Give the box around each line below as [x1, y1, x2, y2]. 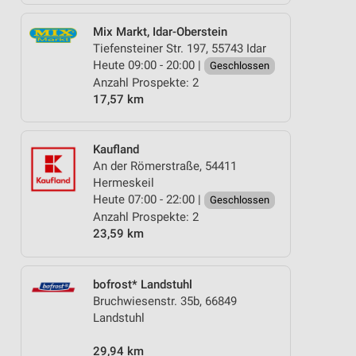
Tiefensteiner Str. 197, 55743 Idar [93, 41, 266, 56]
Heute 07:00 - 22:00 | [93, 192, 204, 207]
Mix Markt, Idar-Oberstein [93, 24, 227, 39]
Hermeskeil [93, 176, 154, 190]
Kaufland [93, 142, 139, 157]
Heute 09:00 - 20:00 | [93, 57, 204, 72]
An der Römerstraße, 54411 [93, 159, 237, 173]
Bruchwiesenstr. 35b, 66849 [93, 293, 237, 308]
